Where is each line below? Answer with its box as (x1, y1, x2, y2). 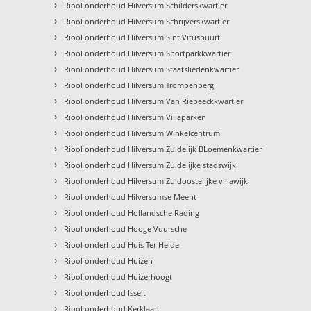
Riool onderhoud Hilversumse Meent (64, 191, 197, 202)
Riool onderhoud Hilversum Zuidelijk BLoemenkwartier (64, 143, 262, 154)
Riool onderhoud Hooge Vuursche (64, 223, 187, 234)
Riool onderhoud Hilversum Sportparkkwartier (64, 47, 231, 58)
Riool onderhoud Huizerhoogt (64, 271, 173, 282)
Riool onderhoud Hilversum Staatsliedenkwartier (64, 63, 239, 74)
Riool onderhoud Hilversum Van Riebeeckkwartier (64, 95, 244, 106)
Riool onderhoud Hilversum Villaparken (64, 111, 207, 122)
